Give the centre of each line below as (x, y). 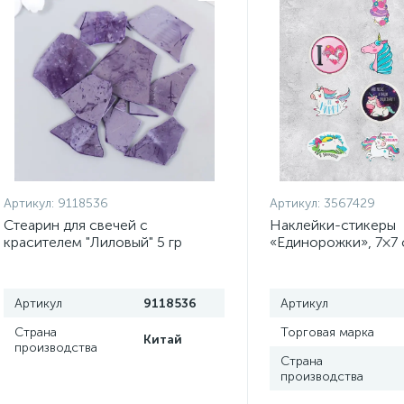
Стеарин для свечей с (76, 225)
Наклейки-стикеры (332, 225)
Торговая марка (327, 332)
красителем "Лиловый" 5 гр (93, 242)
